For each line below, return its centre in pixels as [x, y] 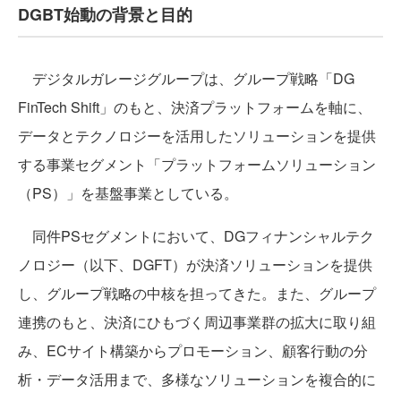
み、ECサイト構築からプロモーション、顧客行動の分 [193, 351]
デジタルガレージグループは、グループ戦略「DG [186, 79]
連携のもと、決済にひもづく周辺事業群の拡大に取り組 [197, 322]
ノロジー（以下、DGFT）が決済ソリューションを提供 [195, 265]
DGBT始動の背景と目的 [105, 15]
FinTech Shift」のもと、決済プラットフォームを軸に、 [195, 107]
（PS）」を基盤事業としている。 [128, 193]
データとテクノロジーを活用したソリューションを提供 [197, 136]
